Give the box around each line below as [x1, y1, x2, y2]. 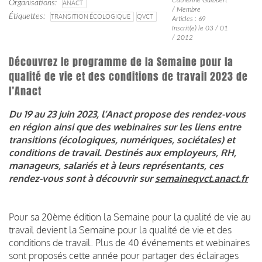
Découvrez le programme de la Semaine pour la [9, 54, 233, 70]
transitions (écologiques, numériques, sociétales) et [9, 133, 235, 146]
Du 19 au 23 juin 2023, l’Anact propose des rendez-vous [9, 108, 246, 120]
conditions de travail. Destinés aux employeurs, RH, [9, 146, 236, 158]
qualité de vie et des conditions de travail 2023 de [9, 68, 248, 84]
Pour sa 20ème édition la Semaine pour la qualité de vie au [9, 211, 251, 223]
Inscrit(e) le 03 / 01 [171, 24, 228, 32]
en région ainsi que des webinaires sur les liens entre [9, 120, 241, 133]
